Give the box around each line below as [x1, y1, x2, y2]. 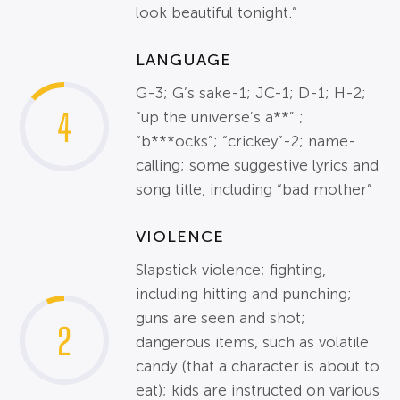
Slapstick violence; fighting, [136, 262, 327, 279]
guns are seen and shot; [136, 310, 306, 328]
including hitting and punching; [136, 286, 353, 304]
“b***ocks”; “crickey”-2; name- [136, 133, 357, 151]
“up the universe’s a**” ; [136, 109, 304, 127]
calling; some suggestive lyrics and [136, 157, 379, 175]
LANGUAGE [136, 51, 232, 70]
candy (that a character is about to [136, 358, 380, 376]
